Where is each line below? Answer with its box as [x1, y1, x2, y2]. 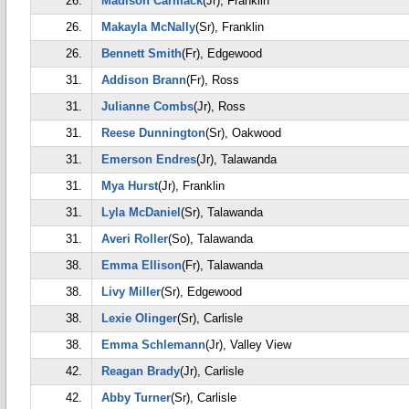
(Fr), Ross [186, 73, 239, 87]
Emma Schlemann [101, 338, 205, 351]
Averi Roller [101, 232, 168, 246]
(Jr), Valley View [205, 338, 291, 351]
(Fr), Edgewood [182, 47, 262, 60]
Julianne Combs [101, 100, 194, 113]
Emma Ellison [101, 258, 182, 272]
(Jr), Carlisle [180, 364, 244, 378]
